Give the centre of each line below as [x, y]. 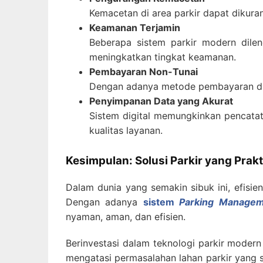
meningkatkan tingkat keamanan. [163, 57]
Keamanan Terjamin [135, 27]
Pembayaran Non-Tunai [144, 71]
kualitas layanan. [126, 130]
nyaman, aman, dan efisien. [126, 216]
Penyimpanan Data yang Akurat [161, 101]
